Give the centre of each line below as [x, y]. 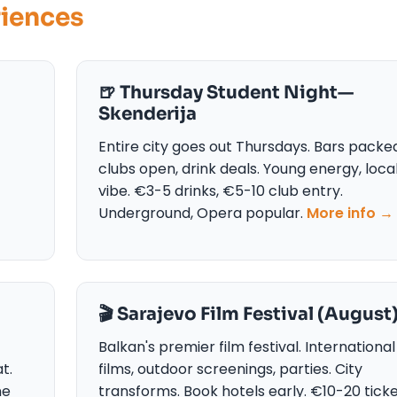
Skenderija [148, 113]
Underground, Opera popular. [202, 213]
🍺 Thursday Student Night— [226, 92]
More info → [350, 213]
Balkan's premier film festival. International [247, 346]
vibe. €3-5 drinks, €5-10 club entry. [221, 191]
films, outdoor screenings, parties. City [230, 369]
